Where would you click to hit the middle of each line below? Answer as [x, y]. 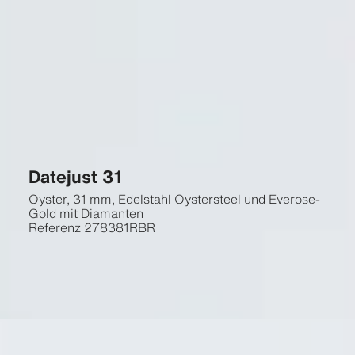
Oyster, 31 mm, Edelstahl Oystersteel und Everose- [174, 199]
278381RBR [119, 227]
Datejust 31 [75, 176]
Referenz [54, 227]
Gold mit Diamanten [86, 213]
